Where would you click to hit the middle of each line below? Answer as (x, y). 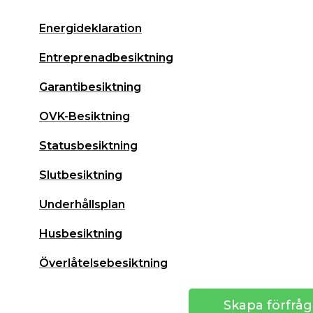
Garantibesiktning (90, 87)
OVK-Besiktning (85, 116)
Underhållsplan (82, 204)
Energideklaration (90, 28)
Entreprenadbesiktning (106, 57)
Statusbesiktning (88, 145)
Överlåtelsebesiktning (103, 263)
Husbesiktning (81, 233)
